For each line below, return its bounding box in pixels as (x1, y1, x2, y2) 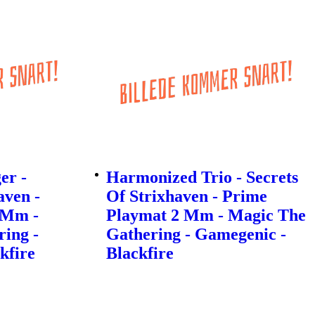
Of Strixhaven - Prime (105, 186, 267, 205)
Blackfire (105, 243, 174, 262)
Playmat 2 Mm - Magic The (105, 205, 306, 224)
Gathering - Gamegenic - (105, 224, 286, 243)
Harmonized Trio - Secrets (105, 167, 298, 186)
